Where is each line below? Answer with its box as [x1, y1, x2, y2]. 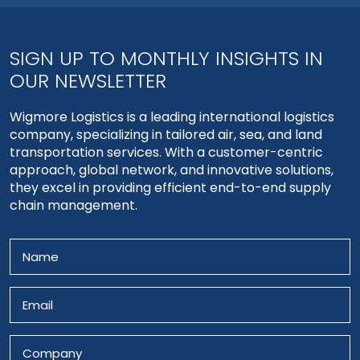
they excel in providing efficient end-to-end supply [10, 178, 331, 197]
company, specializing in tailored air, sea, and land [10, 125, 322, 144]
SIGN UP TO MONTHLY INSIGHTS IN [10, 44, 323, 72]
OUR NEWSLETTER [10, 67, 166, 94]
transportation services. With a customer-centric [10, 142, 323, 162]
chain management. [10, 195, 137, 215]
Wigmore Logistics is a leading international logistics [10, 107, 334, 126]
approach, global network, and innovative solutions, [10, 160, 333, 179]
